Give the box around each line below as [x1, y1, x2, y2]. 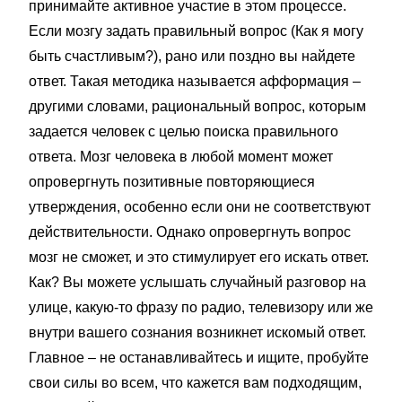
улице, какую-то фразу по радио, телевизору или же [29, 300, 373, 315]
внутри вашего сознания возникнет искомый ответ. [29, 325, 366, 340]
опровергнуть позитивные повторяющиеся [29, 174, 315, 189]
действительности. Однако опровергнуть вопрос [29, 224, 351, 240]
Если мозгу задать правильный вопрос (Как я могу [29, 23, 363, 39]
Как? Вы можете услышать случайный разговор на [29, 275, 366, 290]
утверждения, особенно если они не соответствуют [29, 199, 371, 214]
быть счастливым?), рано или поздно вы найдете [29, 48, 355, 64]
